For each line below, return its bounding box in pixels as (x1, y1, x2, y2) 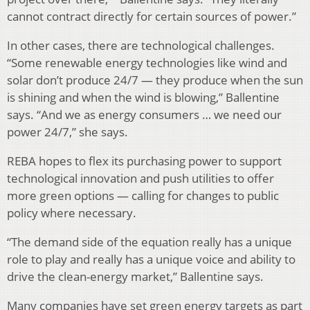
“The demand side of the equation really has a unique (7, 233, 292, 250)
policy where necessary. (7, 204, 136, 221)
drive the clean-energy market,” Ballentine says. (7, 268, 264, 284)
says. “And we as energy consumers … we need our (7, 106, 282, 122)
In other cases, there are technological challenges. (7, 37, 275, 53)
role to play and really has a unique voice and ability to (7, 250, 295, 267)
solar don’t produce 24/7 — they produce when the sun (7, 71, 303, 88)
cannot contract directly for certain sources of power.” (7, 8, 296, 24)
